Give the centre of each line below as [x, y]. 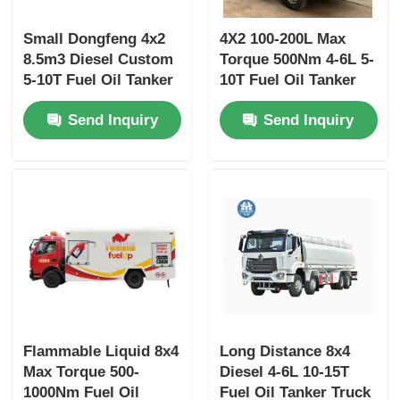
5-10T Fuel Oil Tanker [99, 79]
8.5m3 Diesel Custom [99, 59]
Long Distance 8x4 [284, 351]
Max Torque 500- [82, 371]
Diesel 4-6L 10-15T [284, 371]
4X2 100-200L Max [282, 38]
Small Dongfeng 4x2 [95, 38]
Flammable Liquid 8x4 [101, 351]
